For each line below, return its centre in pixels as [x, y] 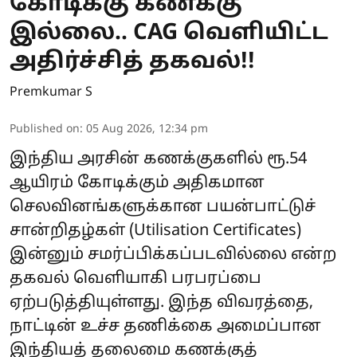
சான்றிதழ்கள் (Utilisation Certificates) [155, 231]
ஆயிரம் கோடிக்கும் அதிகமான [137, 183]
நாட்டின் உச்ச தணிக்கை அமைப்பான [165, 326]
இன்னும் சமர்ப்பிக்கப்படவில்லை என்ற [173, 255]
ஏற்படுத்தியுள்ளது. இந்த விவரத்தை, [161, 302]
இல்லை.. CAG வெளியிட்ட [169, 33]
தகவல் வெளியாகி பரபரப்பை [135, 279]
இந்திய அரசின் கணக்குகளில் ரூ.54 [158, 159]
